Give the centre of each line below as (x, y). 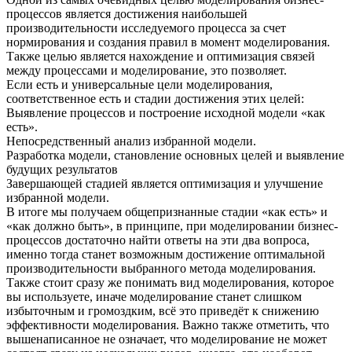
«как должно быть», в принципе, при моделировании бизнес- (172, 226)
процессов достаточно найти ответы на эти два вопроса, (158, 240)
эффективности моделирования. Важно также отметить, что (168, 325)
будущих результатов (62, 170)
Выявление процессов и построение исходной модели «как (166, 113)
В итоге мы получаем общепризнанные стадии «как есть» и (167, 212)
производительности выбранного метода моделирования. (161, 269)
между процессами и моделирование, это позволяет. (147, 71)
